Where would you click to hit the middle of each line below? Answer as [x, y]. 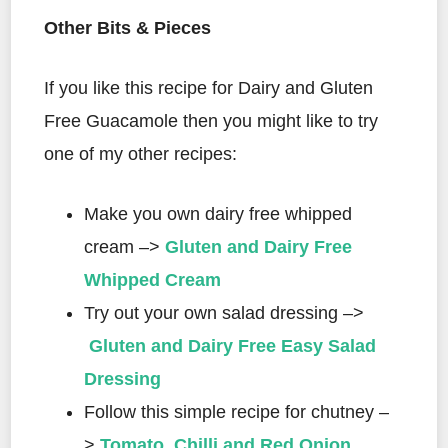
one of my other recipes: [140, 153]
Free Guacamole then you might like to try [211, 120]
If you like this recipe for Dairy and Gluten [208, 87]
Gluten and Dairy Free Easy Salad [232, 345]
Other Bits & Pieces [127, 27]
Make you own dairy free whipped [218, 213]
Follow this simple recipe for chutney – [236, 411]
